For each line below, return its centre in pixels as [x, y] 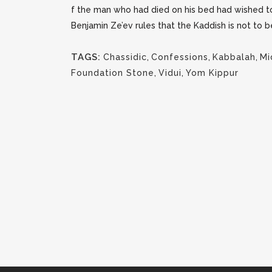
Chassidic [125, 57]
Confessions [180, 57]
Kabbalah [234, 57]
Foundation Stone [113, 73]
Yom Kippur [212, 73]
